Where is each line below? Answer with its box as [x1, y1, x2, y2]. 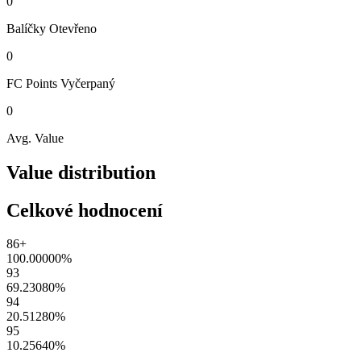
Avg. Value [6, 131, 64, 145]
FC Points [6, 76, 57, 90]
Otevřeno [49, 21, 97, 35]
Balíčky [6, 21, 46, 35]
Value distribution [6, 161, 156, 183]
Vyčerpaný [60, 76, 115, 90]
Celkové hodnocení [6, 199, 163, 221]
